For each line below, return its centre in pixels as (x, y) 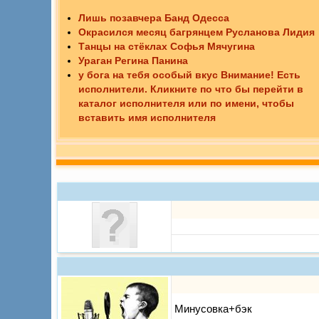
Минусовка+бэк (213, 309)
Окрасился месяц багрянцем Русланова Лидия (197, 32)
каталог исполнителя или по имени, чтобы (186, 104)
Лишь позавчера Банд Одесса (154, 18)
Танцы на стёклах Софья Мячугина (167, 47)
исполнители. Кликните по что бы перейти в (191, 89)
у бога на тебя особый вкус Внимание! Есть (189, 75)
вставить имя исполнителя (147, 118)
